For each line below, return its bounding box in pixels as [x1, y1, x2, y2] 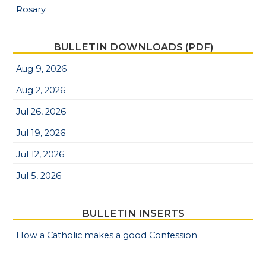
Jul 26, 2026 [16, 106, 66, 117]
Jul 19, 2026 [16, 127, 66, 138]
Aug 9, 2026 [16, 63, 67, 74]
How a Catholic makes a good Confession [16, 229, 198, 240]
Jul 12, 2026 [16, 148, 65, 160]
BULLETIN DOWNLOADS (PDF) [53, 40, 213, 53]
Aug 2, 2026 [16, 84, 66, 96]
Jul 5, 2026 [16, 170, 62, 181]
